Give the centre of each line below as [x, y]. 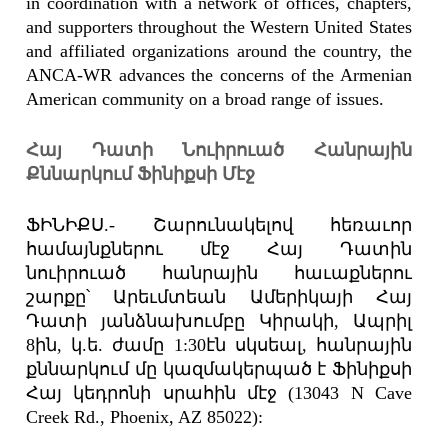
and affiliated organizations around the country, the [219, 51]
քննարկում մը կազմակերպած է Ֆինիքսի [219, 369]
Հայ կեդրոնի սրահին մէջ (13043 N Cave [219, 393]
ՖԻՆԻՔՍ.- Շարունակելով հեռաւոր [219, 225]
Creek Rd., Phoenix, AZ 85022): [145, 417]
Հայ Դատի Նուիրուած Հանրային [219, 150]
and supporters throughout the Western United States [219, 27]
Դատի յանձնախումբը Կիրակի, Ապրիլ [219, 321]
